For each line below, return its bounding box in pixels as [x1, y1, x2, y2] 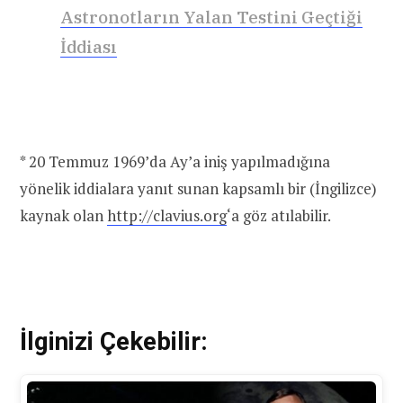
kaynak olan [20, 204, 107, 226]
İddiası [60, 35, 117, 58]
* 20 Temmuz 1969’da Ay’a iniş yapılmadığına [20, 150, 330, 172]
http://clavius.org [107, 204, 227, 226]
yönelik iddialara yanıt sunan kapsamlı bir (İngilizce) [20, 177, 377, 199]
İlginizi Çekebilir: [20, 327, 208, 357]
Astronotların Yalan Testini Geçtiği [60, 5, 363, 28]
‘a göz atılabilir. [227, 204, 331, 226]
